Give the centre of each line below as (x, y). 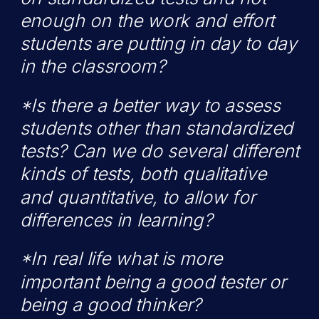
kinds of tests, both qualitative (143, 174)
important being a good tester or (153, 282)
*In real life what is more (121, 258)
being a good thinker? (111, 305)
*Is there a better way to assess (150, 105)
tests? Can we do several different (160, 151)
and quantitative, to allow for (138, 197)
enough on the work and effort (147, 21)
